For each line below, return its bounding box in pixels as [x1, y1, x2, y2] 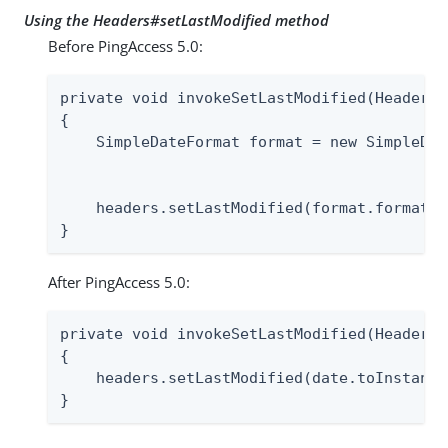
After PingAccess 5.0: [48, 272, 190, 293]
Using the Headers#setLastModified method [24, 10, 329, 31]
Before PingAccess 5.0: [48, 36, 203, 57]
